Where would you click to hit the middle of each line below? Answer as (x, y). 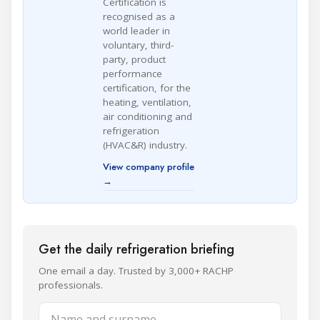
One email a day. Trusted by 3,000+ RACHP (136, 270)
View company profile (149, 166)
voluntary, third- (138, 45)
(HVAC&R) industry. (145, 145)
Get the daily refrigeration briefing (136, 249)
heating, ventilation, (147, 102)
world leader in (136, 30)
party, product (134, 59)
